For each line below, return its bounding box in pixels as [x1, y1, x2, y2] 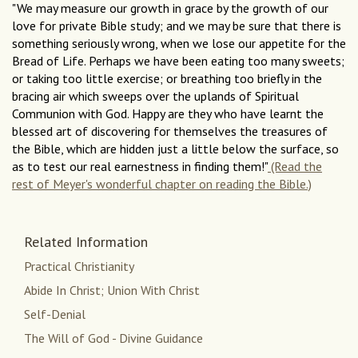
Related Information [24, 233, 148, 252]
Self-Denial [24, 306, 86, 323]
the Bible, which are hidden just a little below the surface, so [12, 141, 339, 157]
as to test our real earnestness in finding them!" [12, 158, 268, 175]
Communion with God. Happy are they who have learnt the [12, 105, 324, 122]
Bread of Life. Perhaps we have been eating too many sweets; [12, 53, 344, 70]
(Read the [268, 158, 322, 175]
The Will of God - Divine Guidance [24, 330, 203, 347]
